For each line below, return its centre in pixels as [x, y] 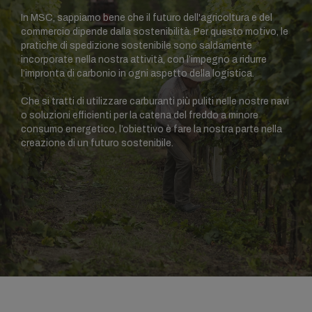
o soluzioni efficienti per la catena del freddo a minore [140, 115]
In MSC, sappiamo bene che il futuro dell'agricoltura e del [147, 18]
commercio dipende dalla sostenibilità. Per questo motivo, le [107, 32]
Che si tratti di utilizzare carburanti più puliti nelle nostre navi [155, 101]
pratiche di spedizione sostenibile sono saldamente [136, 46]
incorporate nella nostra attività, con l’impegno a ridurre [144, 60]
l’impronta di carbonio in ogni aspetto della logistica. [139, 73]
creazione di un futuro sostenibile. [97, 143]
